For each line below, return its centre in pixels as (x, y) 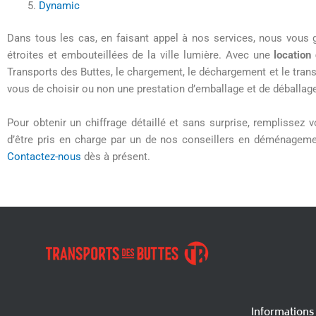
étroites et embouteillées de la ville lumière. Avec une (141, 55)
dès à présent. (116, 157)
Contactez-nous (44, 157)
